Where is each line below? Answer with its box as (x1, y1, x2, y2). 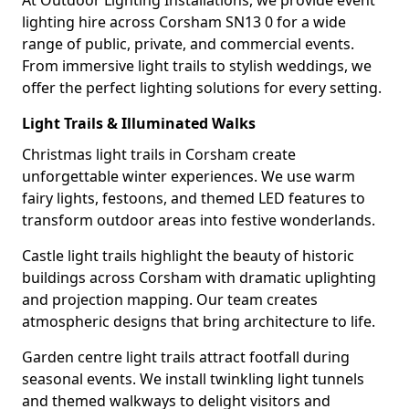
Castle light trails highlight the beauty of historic (22, 246, 354, 266)
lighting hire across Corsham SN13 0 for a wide (22, 12, 346, 32)
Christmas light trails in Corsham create (22, 144, 296, 164)
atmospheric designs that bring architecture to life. (22, 311, 375, 331)
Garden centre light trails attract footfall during (22, 347, 350, 367)
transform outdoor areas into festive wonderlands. (22, 210, 375, 230)
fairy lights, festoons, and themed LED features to (22, 188, 365, 208)
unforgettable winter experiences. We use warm (22, 166, 355, 186)
